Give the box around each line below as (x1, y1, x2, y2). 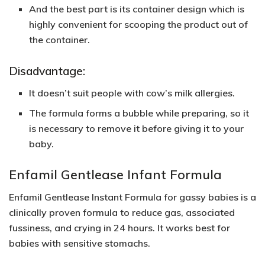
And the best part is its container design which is (29, 3, 245, 15)
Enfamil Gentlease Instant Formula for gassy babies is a (9, 191, 256, 203)
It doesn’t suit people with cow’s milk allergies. (29, 86, 235, 99)
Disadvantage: (9, 63, 85, 78)
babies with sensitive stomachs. (9, 237, 150, 250)
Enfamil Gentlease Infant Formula (9, 166, 222, 182)
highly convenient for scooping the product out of (29, 18, 248, 31)
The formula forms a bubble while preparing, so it (29, 106, 250, 119)
